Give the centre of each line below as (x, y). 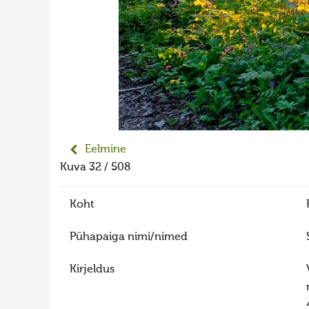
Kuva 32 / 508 (98, 168)
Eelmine (106, 150)
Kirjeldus (92, 269)
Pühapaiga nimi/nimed (128, 237)
